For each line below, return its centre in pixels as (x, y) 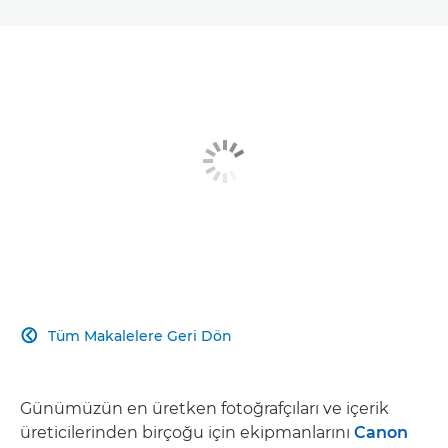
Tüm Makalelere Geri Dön (140, 335)
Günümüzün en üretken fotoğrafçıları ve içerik (204, 408)
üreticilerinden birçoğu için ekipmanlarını (187, 432)
